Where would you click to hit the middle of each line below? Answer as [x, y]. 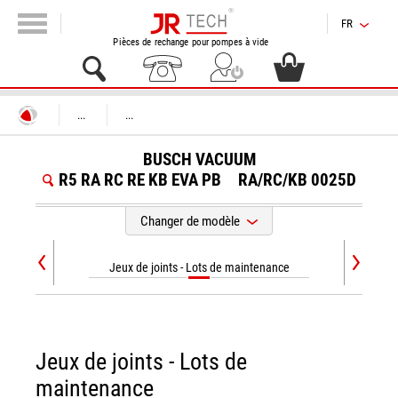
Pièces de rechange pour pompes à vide [191, 42]
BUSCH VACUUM [199, 159]
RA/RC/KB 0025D [297, 180]
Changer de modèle [190, 221]
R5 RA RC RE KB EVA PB [139, 180]
